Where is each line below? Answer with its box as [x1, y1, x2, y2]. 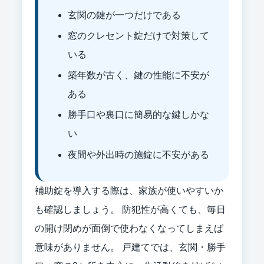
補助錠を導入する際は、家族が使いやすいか [35, 185, 223, 196]
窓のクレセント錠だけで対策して [67, 30, 209, 41]
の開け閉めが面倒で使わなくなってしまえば [35, 223, 223, 233]
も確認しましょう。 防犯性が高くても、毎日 [35, 204, 226, 214]
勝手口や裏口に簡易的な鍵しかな [67, 110, 209, 120]
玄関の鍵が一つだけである [67, 9, 181, 20]
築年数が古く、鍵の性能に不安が [67, 70, 209, 81]
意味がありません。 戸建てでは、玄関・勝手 [35, 242, 226, 252]
